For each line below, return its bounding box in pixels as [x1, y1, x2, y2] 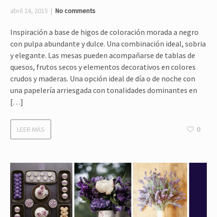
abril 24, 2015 [10, 6, 48, 15]
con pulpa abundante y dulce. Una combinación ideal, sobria [10, 39, 206, 48]
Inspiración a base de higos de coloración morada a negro [10, 27, 199, 37]
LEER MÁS [17, 125, 45, 134]
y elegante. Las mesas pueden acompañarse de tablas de [10, 50, 195, 60]
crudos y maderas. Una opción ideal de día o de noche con [10, 74, 195, 83]
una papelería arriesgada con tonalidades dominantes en [10, 85, 197, 95]
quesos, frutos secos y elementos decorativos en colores [10, 62, 196, 72]
